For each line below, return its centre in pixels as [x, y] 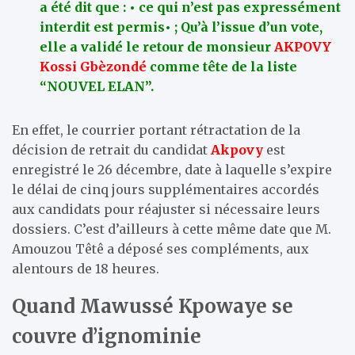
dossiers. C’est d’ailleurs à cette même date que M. [172, 229]
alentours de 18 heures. [86, 268]
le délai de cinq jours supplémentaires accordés [166, 189]
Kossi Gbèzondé [93, 66]
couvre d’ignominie [107, 336]
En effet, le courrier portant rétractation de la [156, 130]
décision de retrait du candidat [111, 149]
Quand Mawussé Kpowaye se [153, 306]
